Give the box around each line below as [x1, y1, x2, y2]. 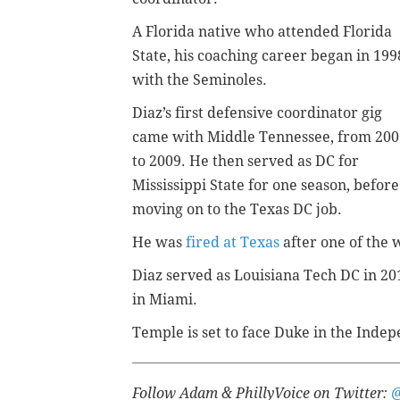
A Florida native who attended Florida [132, 23, 392, 41]
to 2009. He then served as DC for [132, 153, 359, 171]
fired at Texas [186, 234, 279, 252]
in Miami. [132, 291, 197, 309]
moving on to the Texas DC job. [132, 201, 346, 219]
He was [132, 234, 186, 252]
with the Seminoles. [132, 71, 267, 89]
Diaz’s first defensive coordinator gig [132, 104, 382, 122]
